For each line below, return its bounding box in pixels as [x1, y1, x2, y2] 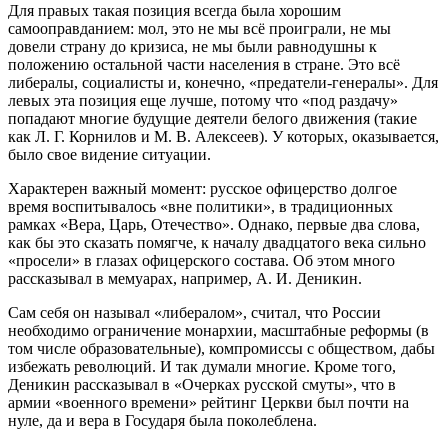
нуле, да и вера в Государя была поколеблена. [8, 411, 317, 429]
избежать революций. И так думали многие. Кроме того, [8, 357, 396, 375]
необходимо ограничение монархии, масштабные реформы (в [8, 321, 429, 339]
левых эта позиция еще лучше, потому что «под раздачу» [8, 91, 398, 109]
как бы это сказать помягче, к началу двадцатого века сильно [8, 233, 426, 251]
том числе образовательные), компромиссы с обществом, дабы [8, 339, 435, 357]
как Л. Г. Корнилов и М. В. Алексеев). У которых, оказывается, [8, 127, 439, 145]
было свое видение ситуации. [8, 145, 211, 163]
